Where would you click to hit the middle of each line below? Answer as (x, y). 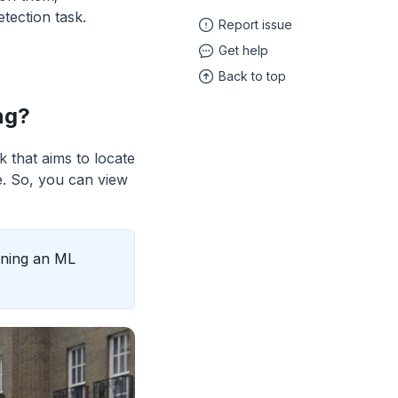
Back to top (252, 76)
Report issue (255, 24)
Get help (243, 50)
